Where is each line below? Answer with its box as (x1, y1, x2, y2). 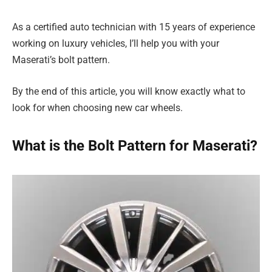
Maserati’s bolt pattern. (12, 54, 110, 66)
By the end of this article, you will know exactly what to (12, 85, 245, 97)
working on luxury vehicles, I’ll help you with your (12, 38, 219, 50)
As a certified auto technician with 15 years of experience (12, 21, 255, 33)
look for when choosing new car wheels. (12, 101, 183, 114)
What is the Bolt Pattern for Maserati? (12, 137, 257, 155)
